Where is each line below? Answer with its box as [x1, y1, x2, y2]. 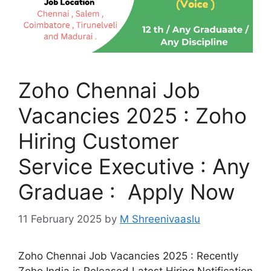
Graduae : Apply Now [18, 179, 235, 205]
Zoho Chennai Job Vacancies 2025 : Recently [18, 249, 238, 262]
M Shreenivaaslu [120, 212, 200, 225]
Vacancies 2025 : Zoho [18, 103, 247, 129]
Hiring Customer [18, 128, 179, 154]
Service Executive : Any [18, 154, 250, 180]
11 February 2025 [18, 212, 102, 225]
